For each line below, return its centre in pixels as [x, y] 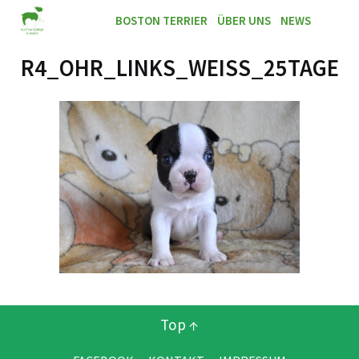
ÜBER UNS [244, 20]
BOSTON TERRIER [161, 20]
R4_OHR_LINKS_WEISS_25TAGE [179, 68]
